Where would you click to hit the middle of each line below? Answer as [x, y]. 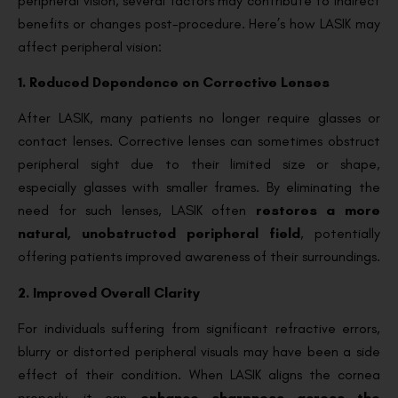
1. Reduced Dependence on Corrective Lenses [174, 82]
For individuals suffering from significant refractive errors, [199, 329]
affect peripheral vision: [90, 46]
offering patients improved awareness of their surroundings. [199, 257]
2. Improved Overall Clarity [109, 292]
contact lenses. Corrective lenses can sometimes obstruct [199, 141]
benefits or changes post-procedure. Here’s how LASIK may [199, 23]
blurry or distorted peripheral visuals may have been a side [199, 352]
